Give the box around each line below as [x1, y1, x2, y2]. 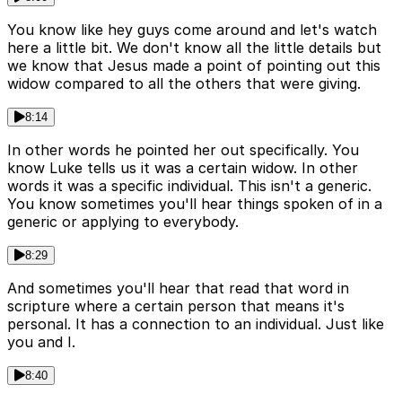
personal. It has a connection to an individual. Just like [7, 314, 384, 333]
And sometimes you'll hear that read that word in [7, 278, 349, 297]
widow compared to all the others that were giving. [7, 74, 361, 92]
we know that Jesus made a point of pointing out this [7, 56, 380, 74]
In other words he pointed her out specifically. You [7, 140, 359, 159]
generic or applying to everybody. [7, 212, 239, 231]
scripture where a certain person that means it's [7, 296, 345, 315]
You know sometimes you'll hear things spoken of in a [7, 194, 382, 213]
